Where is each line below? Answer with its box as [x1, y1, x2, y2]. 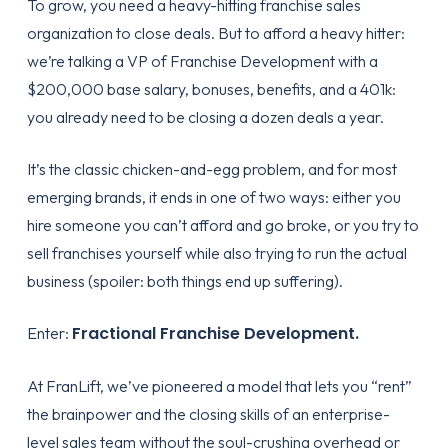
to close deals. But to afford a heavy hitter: [112, 23, 405, 43]
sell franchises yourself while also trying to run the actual [26, 243, 407, 263]
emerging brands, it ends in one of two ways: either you [26, 187, 401, 207]
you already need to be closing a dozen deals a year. [26, 107, 384, 127]
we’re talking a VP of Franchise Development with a [26, 51, 378, 71]
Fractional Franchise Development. [71, 322, 359, 345]
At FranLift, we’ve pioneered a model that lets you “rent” [26, 376, 412, 396]
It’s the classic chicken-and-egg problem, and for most [26, 159, 397, 179]
